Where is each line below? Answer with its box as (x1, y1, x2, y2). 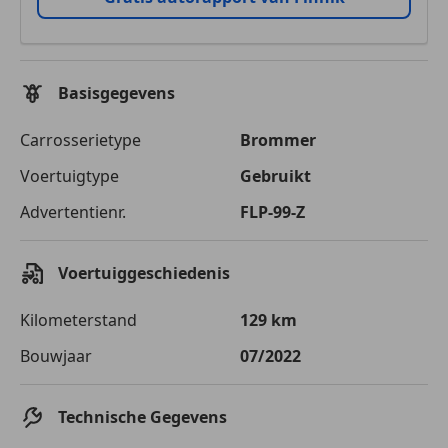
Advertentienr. (20, 200, 126, 223)
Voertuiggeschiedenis (58, 262, 230, 284)
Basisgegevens (58, 82, 175, 104)
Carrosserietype (20, 128, 141, 151)
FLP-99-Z (240, 200, 305, 223)
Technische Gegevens (58, 406, 227, 428)
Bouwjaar (20, 344, 92, 367)
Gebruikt (240, 164, 311, 187)
